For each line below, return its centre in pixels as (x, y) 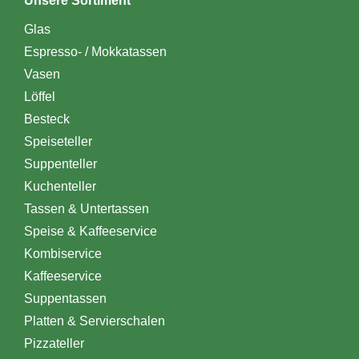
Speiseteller (58, 142)
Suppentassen (65, 299)
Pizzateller (54, 344)
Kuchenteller (60, 187)
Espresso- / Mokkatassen (95, 52)
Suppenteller (60, 164)
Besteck (46, 119)
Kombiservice (63, 254)
